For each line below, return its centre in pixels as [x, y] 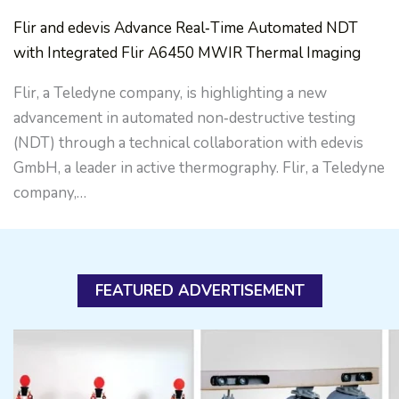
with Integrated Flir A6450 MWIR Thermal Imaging [187, 53]
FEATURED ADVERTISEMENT [199, 290]
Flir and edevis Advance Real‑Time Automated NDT [186, 28]
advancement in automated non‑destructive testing [184, 118]
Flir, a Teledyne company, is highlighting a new [170, 94]
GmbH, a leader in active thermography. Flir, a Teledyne [199, 168]
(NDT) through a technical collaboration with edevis [188, 143]
